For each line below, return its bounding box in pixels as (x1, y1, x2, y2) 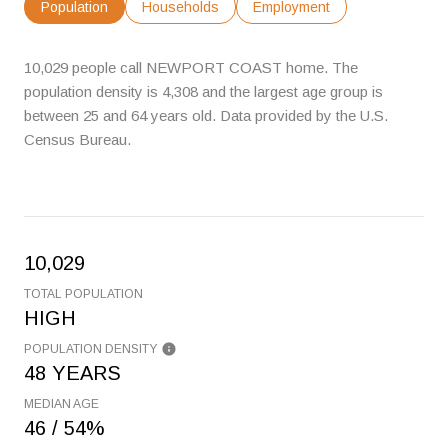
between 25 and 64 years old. (24, 107, 216, 124)
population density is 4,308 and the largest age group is (24, 83, 383, 100)
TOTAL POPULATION (24, 287, 143, 301)
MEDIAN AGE (24, 397, 99, 411)
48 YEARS (24, 362, 121, 384)
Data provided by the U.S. (216, 107, 388, 124)
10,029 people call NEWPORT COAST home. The (24, 59, 358, 76)
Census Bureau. (24, 131, 131, 148)
